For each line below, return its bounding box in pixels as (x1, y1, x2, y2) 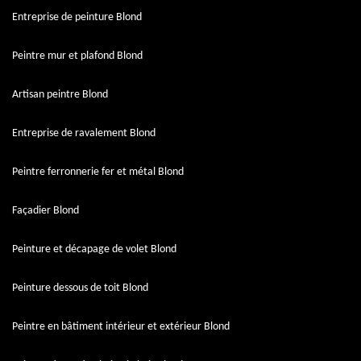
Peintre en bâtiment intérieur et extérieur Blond (12, 320, 230, 333)
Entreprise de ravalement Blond (12, 127, 156, 139)
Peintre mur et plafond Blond (12, 49, 143, 62)
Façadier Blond (12, 204, 79, 217)
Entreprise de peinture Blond (12, 10, 142, 23)
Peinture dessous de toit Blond (12, 281, 148, 294)
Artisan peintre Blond (12, 88, 108, 101)
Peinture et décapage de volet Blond (12, 243, 176, 255)
